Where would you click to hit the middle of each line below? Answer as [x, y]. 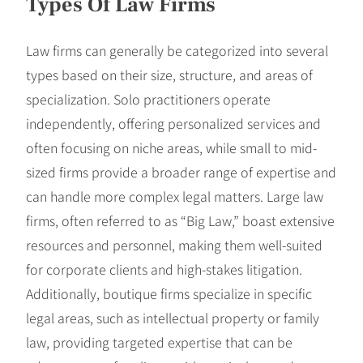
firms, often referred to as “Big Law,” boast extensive [180, 220]
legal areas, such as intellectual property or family [173, 317]
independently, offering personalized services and [173, 123]
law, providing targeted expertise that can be [159, 342]
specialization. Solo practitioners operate [148, 98]
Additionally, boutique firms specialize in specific [169, 293]
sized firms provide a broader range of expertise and [181, 171]
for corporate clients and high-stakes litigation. [164, 269]
